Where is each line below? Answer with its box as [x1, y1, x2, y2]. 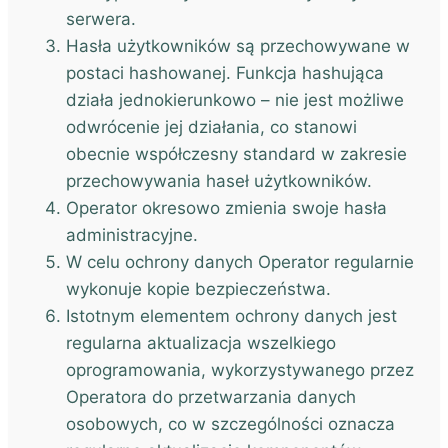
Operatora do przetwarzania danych [66, 387, 356, 407]
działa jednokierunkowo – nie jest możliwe [66, 90, 404, 110]
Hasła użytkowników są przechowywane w [66, 36, 410, 56]
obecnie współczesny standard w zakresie [66, 144, 407, 164]
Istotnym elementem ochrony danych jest [66, 306, 397, 326]
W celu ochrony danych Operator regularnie [66, 252, 414, 272]
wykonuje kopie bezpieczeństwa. [66, 279, 331, 299]
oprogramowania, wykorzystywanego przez [66, 360, 414, 380]
